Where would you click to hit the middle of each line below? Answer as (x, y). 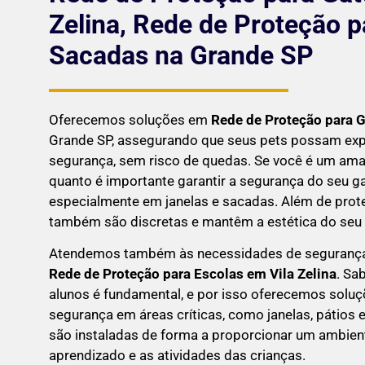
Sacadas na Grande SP (181, 55)
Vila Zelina (303, 273)
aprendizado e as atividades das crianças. (177, 355)
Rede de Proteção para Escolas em (159, 273)
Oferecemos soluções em (130, 119)
